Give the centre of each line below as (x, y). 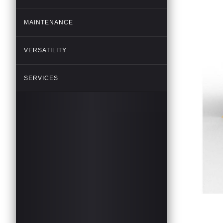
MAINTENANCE (49, 22)
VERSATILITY (45, 50)
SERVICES (41, 78)
